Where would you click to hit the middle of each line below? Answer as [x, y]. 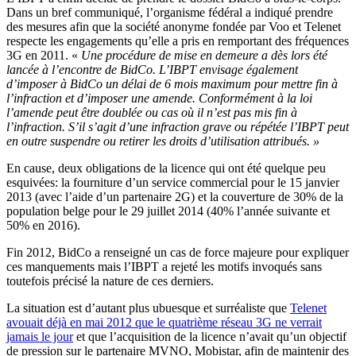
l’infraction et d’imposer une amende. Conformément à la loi [159, 99]
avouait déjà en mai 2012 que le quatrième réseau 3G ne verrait [164, 323]
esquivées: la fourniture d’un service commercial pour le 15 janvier [173, 183]
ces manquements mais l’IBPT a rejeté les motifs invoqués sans [164, 267]
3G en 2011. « [42, 56]
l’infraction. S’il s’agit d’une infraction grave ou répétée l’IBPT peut [178, 127]
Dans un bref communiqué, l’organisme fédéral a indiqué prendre [170, 13]
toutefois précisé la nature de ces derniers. [110, 281]
